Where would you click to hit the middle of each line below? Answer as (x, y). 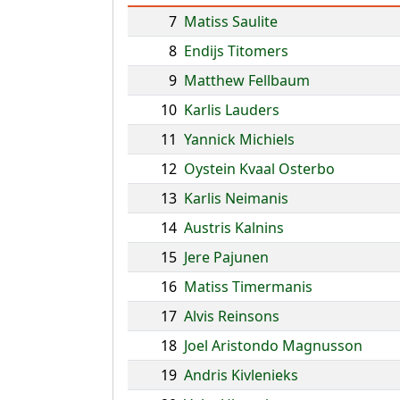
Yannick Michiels (239, 139)
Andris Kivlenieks (241, 375)
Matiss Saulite (231, 21)
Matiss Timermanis (248, 287)
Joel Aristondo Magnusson (273, 346)
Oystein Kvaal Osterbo (259, 169)
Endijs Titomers (236, 51)
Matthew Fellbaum (247, 80)
